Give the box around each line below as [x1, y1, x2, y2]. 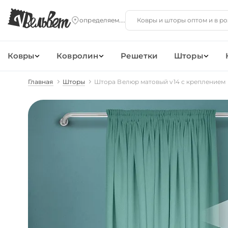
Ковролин [56, 51, 98, 61]
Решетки [120, 51, 158, 61]
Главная [28, 78, 53, 85]
